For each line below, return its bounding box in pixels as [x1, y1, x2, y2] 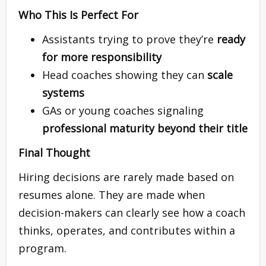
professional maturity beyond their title [42, 121, 248, 135]
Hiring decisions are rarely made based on [18, 169, 234, 184]
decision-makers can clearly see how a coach [18, 205, 245, 220]
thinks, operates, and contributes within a [18, 223, 235, 237]
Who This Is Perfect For [18, 7, 138, 22]
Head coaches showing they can [42, 67, 207, 82]
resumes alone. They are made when [18, 187, 205, 202]
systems [42, 85, 84, 100]
